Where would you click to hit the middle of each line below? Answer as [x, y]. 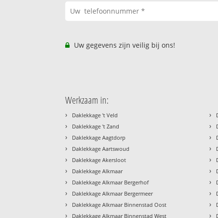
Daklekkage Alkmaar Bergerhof [111, 182]
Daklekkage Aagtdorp [99, 137]
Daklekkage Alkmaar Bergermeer [113, 193]
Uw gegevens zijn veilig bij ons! [124, 45]
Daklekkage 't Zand [96, 126]
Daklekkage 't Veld [95, 115]
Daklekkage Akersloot [99, 160]
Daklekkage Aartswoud [101, 148]
